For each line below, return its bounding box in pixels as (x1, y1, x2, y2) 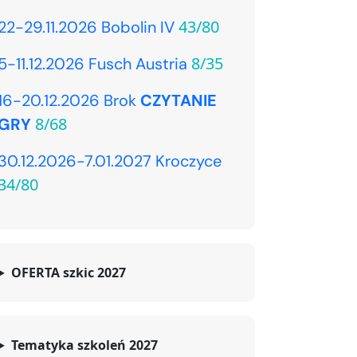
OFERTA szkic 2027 (10, 264, 126, 282)
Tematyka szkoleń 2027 (10, 336, 158, 355)
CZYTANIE (139, 90, 217, 112)
